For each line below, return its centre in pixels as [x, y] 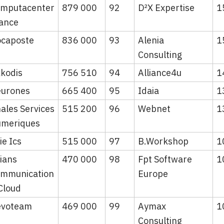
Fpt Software [165, 159]
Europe [153, 173]
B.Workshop [163, 141]
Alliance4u [160, 72]
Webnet [154, 108]
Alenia [151, 40]
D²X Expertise [166, 7]
